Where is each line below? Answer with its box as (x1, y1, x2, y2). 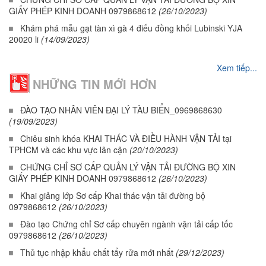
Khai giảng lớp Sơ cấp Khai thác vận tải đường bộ (20, 189, 205, 201)
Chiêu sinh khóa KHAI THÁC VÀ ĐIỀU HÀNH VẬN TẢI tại (20, 132, 232, 144)
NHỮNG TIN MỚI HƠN (33, 75, 156, 93)
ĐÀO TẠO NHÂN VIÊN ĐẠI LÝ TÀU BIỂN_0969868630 (20, 104, 222, 116)
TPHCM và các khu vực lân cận (9, 144, 127, 156)
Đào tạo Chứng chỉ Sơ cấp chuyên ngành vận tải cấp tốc (20, 218, 233, 230)
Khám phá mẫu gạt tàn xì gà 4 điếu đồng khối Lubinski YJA (20, 22, 242, 34)
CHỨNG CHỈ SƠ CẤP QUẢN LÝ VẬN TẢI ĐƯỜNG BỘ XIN (20, 161, 236, 173)
